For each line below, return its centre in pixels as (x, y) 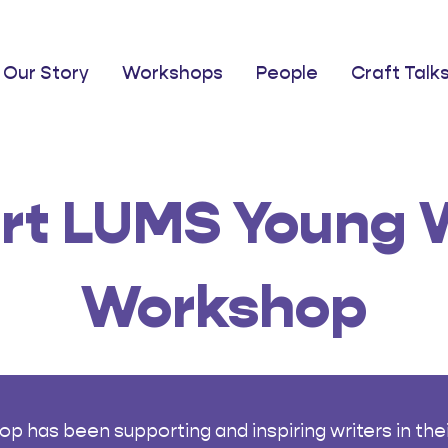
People (286, 72)
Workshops (172, 72)
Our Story (45, 72)
